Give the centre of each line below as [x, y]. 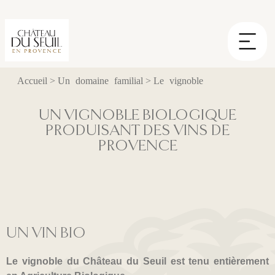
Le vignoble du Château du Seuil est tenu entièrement [137, 261]
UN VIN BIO [46, 232]
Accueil [32, 81]
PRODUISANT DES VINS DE [137, 130]
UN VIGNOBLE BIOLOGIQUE [137, 114]
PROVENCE [137, 145]
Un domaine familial [100, 81]
